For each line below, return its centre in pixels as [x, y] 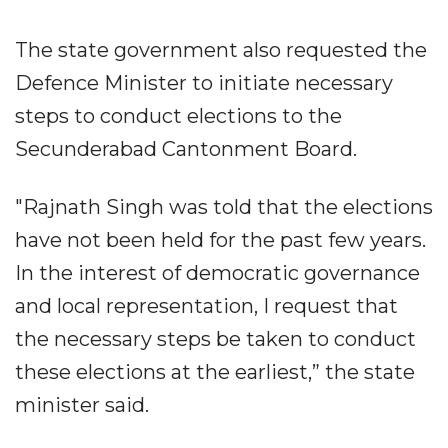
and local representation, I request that [206, 305]
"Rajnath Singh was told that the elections [224, 206]
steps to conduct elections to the [178, 115]
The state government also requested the [221, 49]
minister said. [82, 404]
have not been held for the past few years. [220, 239]
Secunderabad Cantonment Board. [186, 148]
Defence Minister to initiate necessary [204, 82]
